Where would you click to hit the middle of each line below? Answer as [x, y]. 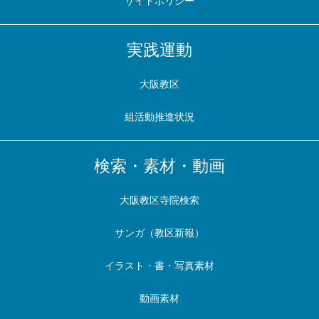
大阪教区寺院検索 [159, 200]
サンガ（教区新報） [159, 233]
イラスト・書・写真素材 [159, 266]
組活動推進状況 [159, 117]
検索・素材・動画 [159, 166]
